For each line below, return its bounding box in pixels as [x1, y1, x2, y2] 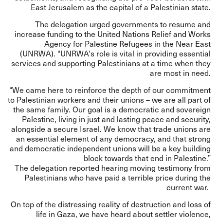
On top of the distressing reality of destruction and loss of [11, 199, 211, 209]
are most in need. [150, 68, 211, 78]
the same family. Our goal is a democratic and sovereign [13, 104, 211, 114]
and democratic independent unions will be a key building [10, 143, 211, 153]
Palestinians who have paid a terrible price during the [24, 172, 211, 182]
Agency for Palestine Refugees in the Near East [44, 38, 211, 49]
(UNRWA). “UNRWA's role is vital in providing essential [20, 48, 211, 58]
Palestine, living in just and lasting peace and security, [22, 114, 211, 124]
